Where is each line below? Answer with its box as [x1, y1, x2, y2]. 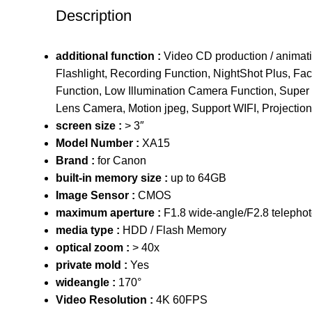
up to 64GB [171, 171, 226, 184]
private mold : [56, 258, 130, 271]
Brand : [56, 154, 97, 166]
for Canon [97, 154, 146, 166]
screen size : [56, 119, 125, 132]
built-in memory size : [56, 171, 171, 184]
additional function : [56, 49, 164, 62]
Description [56, 6, 132, 24]
